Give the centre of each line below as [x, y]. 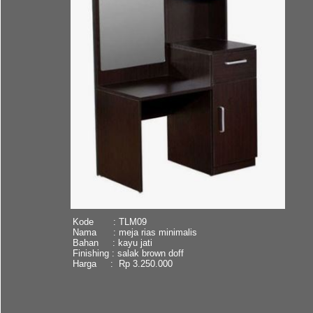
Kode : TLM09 [109, 221]
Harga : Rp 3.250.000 [122, 263]
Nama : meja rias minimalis [134, 232]
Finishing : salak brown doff [128, 253]
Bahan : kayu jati [112, 242]
